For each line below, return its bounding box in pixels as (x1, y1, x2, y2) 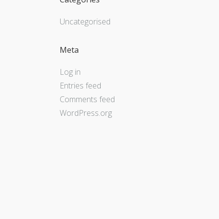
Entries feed (60, 80, 101, 91)
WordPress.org (60, 108, 112, 119)
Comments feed (60, 94, 115, 105)
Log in (60, 66, 81, 78)
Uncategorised (60, 16, 110, 27)
